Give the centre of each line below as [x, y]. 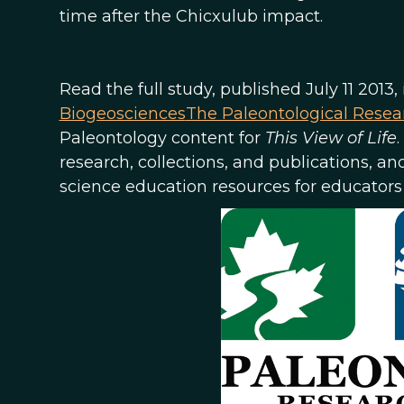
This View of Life [331, 138]
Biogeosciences [122, 114]
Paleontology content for [162, 138]
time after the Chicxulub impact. [191, 16]
